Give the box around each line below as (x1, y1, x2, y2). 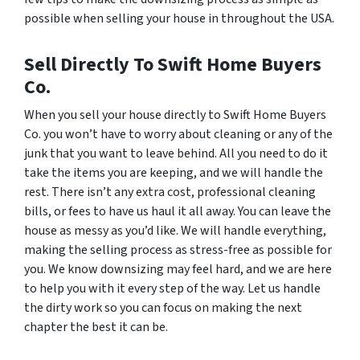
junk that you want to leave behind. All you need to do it (24, 145, 328, 163)
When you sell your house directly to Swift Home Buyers (24, 106, 326, 125)
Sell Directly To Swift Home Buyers (24, 51, 321, 80)
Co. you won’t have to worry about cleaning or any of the (24, 125, 333, 144)
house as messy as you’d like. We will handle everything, (24, 222, 326, 240)
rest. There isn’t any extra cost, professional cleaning (24, 183, 316, 202)
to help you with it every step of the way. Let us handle (24, 280, 321, 298)
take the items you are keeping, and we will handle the (24, 164, 323, 182)
